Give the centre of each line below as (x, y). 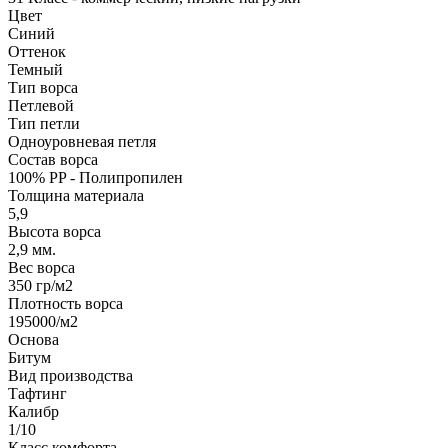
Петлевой (41, 105)
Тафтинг (37, 393)
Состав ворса (53, 159)
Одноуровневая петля (82, 141)
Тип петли (44, 123)
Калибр (33, 411)
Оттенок (37, 51)
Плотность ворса (65, 303)
